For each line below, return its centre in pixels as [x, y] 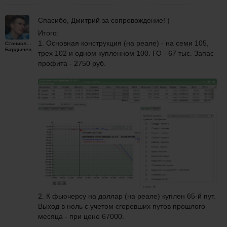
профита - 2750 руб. [72, 64]
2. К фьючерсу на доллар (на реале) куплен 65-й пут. [127, 196]
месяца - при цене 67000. [81, 216]
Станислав [19, 44]
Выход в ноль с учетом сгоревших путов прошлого [122, 206]
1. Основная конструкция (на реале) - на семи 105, [123, 43]
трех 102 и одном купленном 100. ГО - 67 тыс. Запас [126, 53]
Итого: [48, 33]
